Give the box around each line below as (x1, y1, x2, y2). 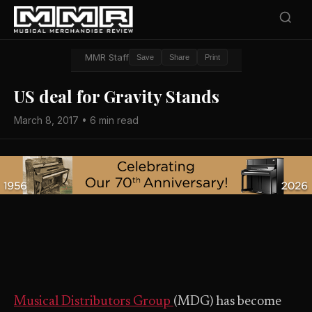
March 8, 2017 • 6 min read (14, 114, 139, 126)
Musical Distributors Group (14, 295, 173, 309)
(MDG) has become (173, 295, 281, 309)
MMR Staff (84, 52, 129, 63)
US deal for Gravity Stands (14, 85, 219, 107)
